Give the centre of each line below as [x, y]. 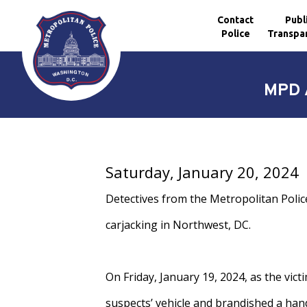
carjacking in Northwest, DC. [179, 225]
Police [235, 33]
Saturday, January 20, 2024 [202, 172]
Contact [236, 20]
